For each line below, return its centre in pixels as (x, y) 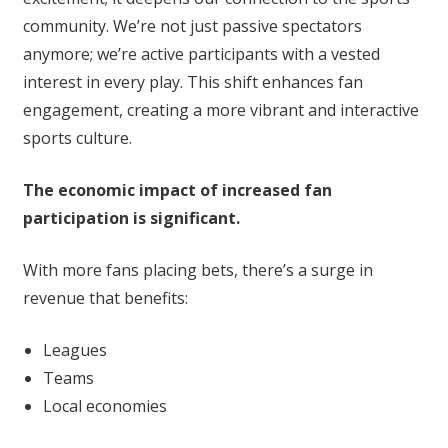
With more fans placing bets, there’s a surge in (197, 270)
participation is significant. (131, 218)
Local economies (104, 406)
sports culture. (77, 138)
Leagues (74, 350)
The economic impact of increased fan (177, 190)
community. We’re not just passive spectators (192, 26)
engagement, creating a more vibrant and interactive (220, 110)
